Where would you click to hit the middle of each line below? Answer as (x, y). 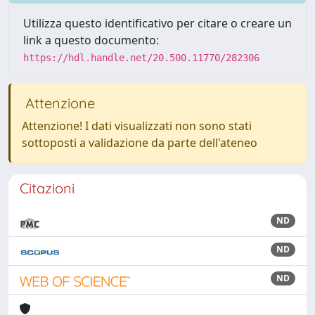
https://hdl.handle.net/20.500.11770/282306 (141, 58)
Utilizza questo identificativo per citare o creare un (157, 23)
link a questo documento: (91, 40)
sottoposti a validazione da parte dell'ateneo (140, 143)
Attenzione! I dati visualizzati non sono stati (137, 126)
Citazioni (47, 188)
